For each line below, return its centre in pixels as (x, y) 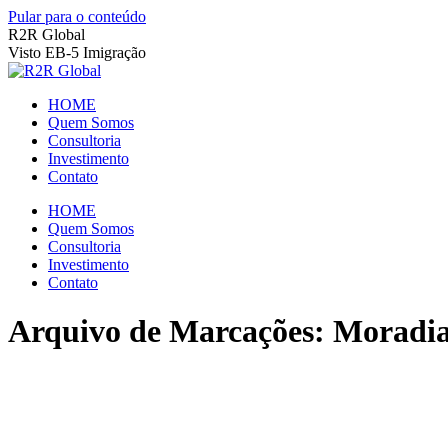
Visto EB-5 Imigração (77, 52)
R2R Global (46, 34)
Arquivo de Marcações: (170, 331)
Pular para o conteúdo (77, 16)
